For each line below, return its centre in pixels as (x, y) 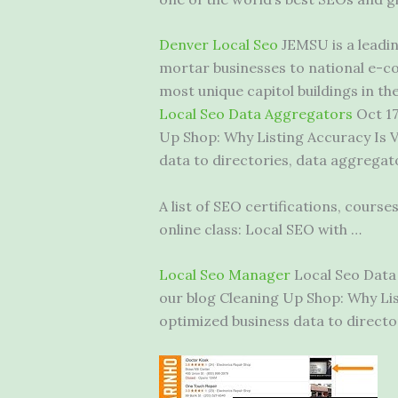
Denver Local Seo (218, 45)
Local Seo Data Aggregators (255, 114)
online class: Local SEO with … (260, 229)
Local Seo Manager (224, 275)
